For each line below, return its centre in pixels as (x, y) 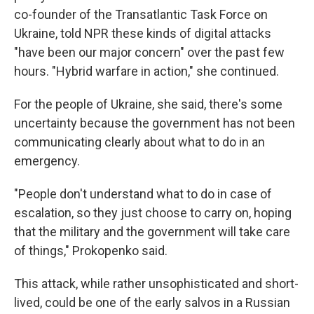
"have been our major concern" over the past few (149, 52)
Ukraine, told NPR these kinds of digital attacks (143, 33)
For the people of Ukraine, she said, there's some (148, 104)
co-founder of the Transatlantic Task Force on (141, 14)
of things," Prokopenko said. (91, 251)
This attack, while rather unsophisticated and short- (156, 284)
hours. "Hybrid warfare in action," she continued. (146, 71)
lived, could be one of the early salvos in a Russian (152, 302)
